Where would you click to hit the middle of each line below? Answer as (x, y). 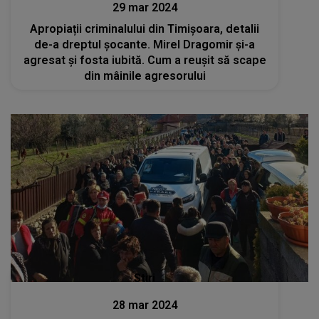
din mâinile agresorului (145, 76)
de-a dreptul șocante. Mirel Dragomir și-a (145, 45)
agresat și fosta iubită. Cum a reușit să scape (145, 61)
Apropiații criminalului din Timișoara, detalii (145, 29)
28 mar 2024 (145, 305)
